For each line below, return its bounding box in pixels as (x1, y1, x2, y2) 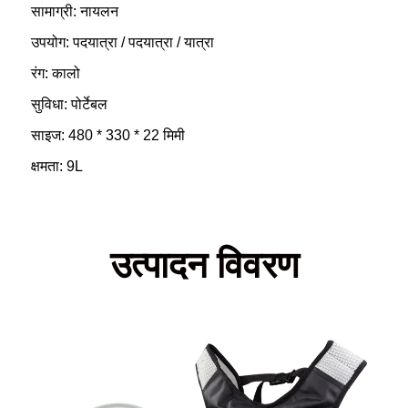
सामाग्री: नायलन (31, 4, 118, 20)
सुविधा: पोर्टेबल (31, 97, 107, 113)
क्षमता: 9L (31, 158, 83, 175)
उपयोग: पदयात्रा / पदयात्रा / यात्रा (31, 35, 214, 51)
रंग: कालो (31, 66, 80, 82)
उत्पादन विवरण (109, 245, 299, 287)
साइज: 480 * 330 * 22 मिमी (31, 127, 185, 144)
